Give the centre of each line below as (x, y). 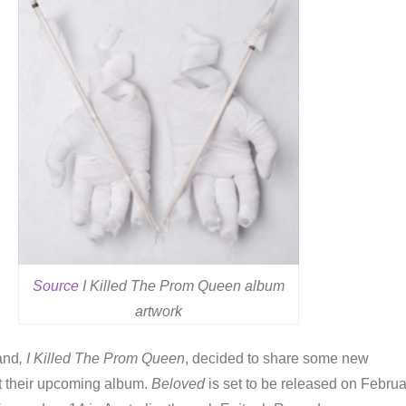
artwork (159, 311)
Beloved (178, 384)
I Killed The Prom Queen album (182, 286)
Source (56, 286)
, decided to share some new (277, 358)
